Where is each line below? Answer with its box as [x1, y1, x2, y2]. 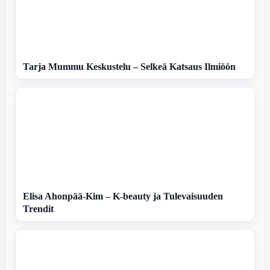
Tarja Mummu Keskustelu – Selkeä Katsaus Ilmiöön [23, 61, 236, 72]
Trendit [23, 204, 54, 215]
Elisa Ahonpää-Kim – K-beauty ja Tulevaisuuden [23, 191, 223, 202]
